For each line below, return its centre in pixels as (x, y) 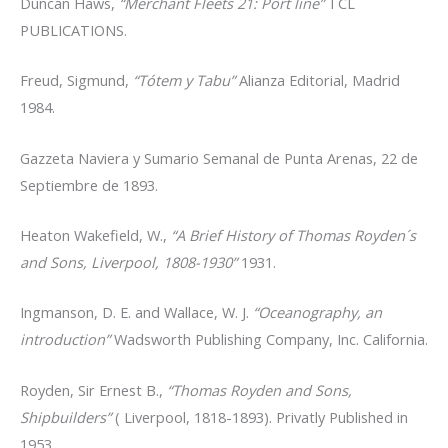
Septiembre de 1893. (89, 184)
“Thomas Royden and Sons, (259, 389)
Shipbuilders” (65, 416)
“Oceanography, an (317, 312)
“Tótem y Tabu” (184, 80)
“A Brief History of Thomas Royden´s (293, 234)
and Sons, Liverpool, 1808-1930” (128, 261)
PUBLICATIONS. (73, 29)
